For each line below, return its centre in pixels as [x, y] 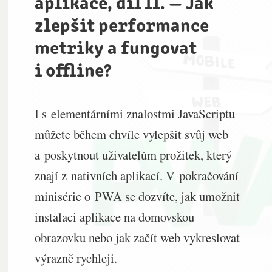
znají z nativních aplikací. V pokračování [137, 175]
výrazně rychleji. [76, 258]
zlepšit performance [122, 24]
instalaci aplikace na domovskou [115, 216]
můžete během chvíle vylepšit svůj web [132, 134]
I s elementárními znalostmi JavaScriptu [135, 113]
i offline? [73, 69]
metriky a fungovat [116, 46]
